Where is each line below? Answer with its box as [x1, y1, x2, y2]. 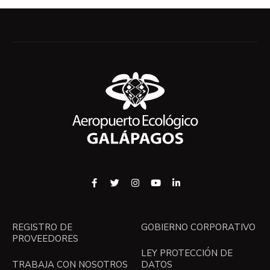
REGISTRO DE [12, 221, 72, 233]
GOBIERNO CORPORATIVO [141, 221, 256, 233]
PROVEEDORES [12, 232, 78, 245]
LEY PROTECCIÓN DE [141, 246, 233, 259]
